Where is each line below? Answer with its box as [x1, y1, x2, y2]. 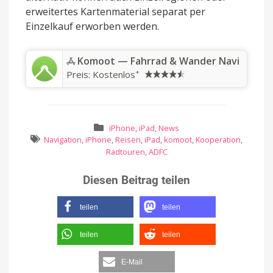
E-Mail [121, 257, 143, 266]
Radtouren [105, 146, 145, 157]
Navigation [43, 134, 82, 146]
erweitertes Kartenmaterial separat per [26, 4, 205, 18]
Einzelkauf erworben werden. [26, 19, 159, 33]
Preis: [66, 68, 93, 80]
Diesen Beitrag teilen [83, 174, 190, 188]
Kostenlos [93, 68, 135, 80]
